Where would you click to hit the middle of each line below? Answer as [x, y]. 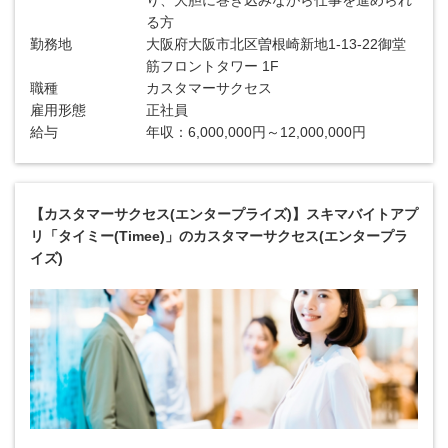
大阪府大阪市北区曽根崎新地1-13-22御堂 [276, 44]
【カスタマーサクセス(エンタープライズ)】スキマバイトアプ [224, 214]
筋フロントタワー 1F [213, 66]
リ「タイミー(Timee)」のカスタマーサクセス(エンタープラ [219, 236]
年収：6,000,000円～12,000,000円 [256, 132]
